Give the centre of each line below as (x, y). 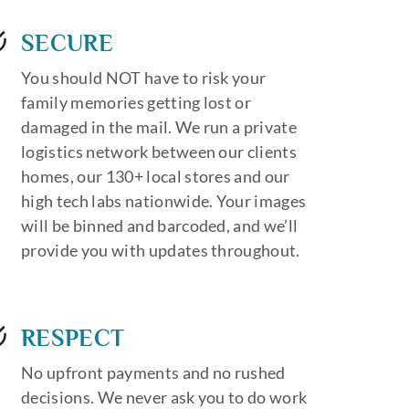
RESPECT (73, 338)
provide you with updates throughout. (161, 250)
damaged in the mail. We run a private (159, 126)
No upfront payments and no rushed (153, 372)
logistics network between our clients (159, 151)
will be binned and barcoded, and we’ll (160, 225)
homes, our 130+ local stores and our (156, 176)
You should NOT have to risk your (144, 77)
